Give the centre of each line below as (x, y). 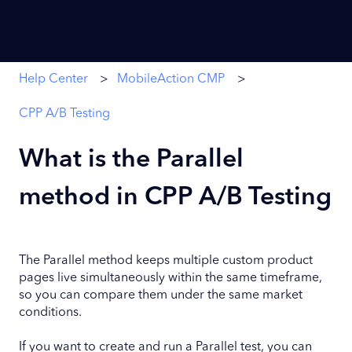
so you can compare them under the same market (161, 296)
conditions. (50, 313)
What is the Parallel (131, 161)
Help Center (53, 79)
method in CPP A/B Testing (175, 198)
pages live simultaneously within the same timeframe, (170, 279)
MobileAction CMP (171, 79)
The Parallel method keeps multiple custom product (166, 261)
